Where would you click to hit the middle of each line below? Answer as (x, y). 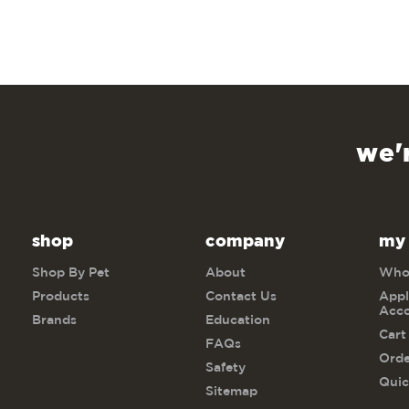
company (246, 241)
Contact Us (241, 296)
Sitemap (232, 391)
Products (61, 296)
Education (238, 320)
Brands (54, 320)
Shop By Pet (71, 273)
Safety (226, 367)
